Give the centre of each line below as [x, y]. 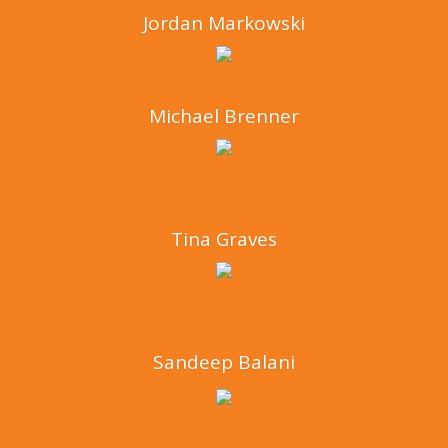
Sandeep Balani [224, 361]
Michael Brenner [224, 115]
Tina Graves [224, 238]
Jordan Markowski [224, 22]
